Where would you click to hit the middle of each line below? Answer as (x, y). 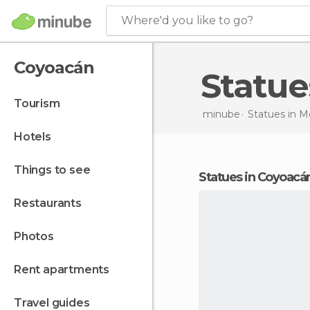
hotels (37, 137)
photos (37, 236)
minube (221, 114)
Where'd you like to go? (187, 20)
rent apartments (65, 270)
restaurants (51, 203)
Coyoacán (54, 67)
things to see (56, 170)
